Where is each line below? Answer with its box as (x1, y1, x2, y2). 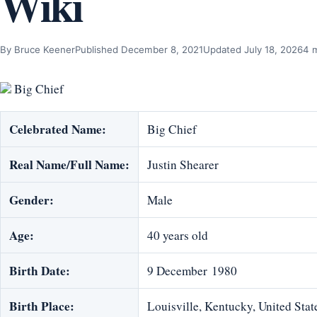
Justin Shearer (147, 156, 219, 173)
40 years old (147, 227, 208, 244)
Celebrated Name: (9, 120, 106, 139)
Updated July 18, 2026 (203, 44, 303, 55)
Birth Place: (9, 297, 74, 316)
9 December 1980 (147, 263, 237, 279)
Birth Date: (9, 262, 70, 280)
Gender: (9, 191, 54, 209)
